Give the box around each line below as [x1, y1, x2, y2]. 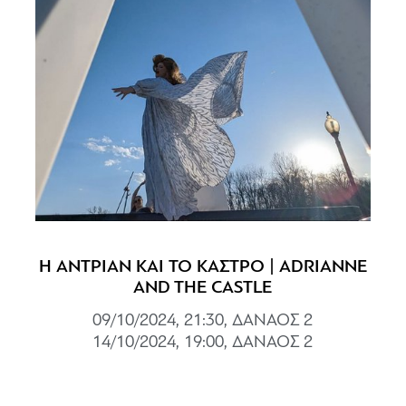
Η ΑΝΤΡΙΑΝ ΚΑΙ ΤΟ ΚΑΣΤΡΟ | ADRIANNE [38, 257, 367, 276]
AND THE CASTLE [133, 278, 273, 297]
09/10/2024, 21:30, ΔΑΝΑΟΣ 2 [92, 312, 314, 330]
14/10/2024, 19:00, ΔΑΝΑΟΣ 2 [92, 333, 314, 352]
